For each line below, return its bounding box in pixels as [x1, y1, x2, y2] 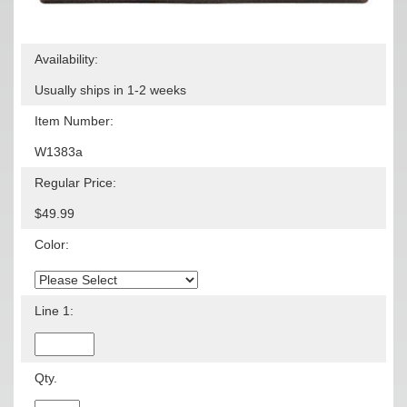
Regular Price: [35, 175, 116, 191]
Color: [35, 237, 69, 253]
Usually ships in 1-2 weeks [35, 83, 186, 98]
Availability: [35, 52, 98, 67]
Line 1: [35, 303, 74, 319]
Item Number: [35, 114, 114, 129]
